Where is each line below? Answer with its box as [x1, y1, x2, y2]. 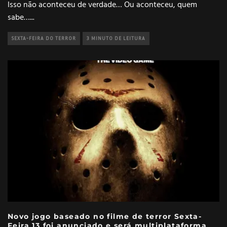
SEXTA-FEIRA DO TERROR [12, 35, 76, 42]
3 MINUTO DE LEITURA [87, 35, 145, 42]
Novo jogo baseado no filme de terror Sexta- [8, 212, 202, 221]
